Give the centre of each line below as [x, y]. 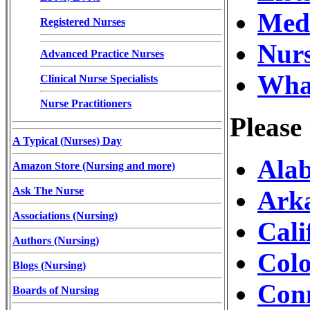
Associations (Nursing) [65, 215]
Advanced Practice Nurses [102, 53]
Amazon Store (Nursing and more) [94, 165]
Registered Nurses [83, 21]
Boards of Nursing [56, 290]
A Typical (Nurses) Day [67, 140]
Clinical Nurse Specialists [99, 78]
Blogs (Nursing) [49, 265]
